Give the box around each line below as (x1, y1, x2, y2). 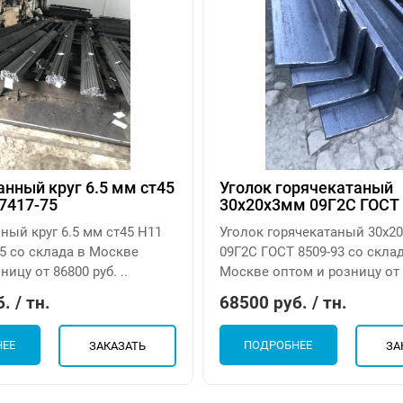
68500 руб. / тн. (219, 292, 348, 314)
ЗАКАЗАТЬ (88, 339, 146, 354)
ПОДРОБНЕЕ (244, 338, 313, 353)
